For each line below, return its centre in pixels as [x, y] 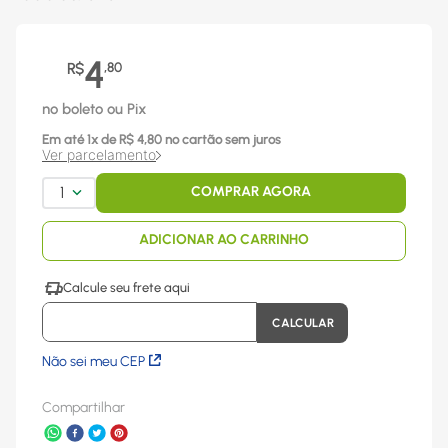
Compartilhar [83, 407]
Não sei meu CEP [93, 361]
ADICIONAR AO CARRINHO [224, 240]
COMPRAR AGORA [251, 192]
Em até [63, 139]
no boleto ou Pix [94, 109]
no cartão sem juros [221, 139]
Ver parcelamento [99, 154]
